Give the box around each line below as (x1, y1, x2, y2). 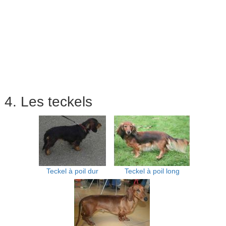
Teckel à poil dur (46, 167, 98, 175)
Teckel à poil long (124, 167, 180, 175)
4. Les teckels (4, 94, 92, 109)
